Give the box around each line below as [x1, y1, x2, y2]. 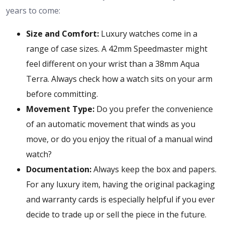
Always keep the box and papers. [91, 164, 216, 175]
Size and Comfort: [26, 28, 99, 39]
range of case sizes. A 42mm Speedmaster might [26, 43, 207, 54]
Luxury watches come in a [99, 28, 197, 39]
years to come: [6, 5, 60, 16]
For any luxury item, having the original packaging [26, 179, 215, 190]
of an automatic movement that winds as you [26, 119, 195, 130]
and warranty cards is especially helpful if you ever [26, 194, 215, 205]
